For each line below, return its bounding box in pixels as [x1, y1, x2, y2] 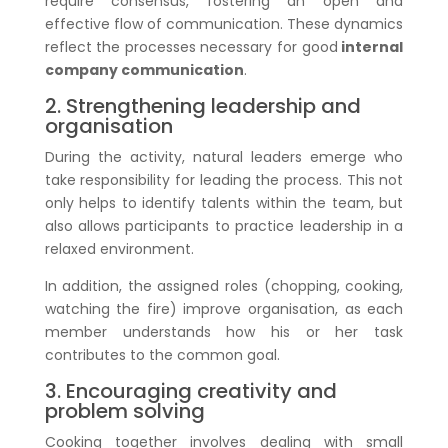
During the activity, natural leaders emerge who [44, 146, 404, 167]
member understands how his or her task [44, 321, 404, 342]
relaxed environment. [44, 238, 194, 259]
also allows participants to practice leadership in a [44, 215, 404, 236]
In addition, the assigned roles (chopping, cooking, [44, 275, 404, 296]
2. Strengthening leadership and [44, 91, 361, 120]
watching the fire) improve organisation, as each [44, 298, 404, 319]
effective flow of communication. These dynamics [44, 13, 404, 34]
